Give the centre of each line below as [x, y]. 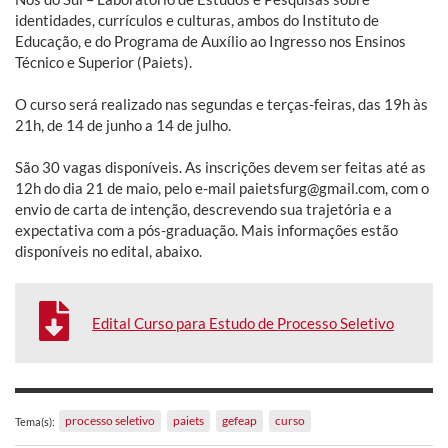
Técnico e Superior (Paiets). [103, 61]
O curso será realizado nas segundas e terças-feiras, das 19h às [221, 103]
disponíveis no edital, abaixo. [108, 250]
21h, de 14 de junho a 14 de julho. [123, 124]
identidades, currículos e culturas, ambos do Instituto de [197, 19]
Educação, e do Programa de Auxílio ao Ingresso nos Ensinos [210, 40]
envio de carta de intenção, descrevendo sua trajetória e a [203, 208]
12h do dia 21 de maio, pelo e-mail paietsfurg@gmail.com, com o [222, 187]
